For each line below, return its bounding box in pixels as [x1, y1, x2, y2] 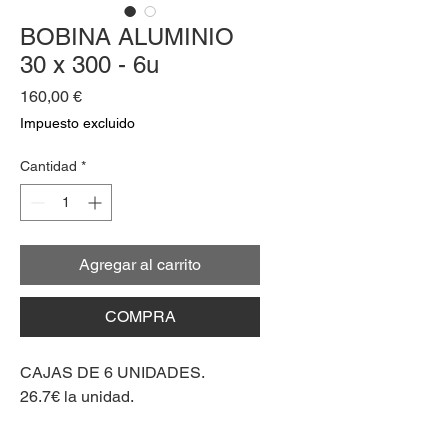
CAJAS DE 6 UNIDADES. [20, 363, 205, 382]
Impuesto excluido [20, 115, 135, 131]
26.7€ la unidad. [20, 387, 134, 406]
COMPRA [104, 307, 176, 326]
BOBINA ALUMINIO [20, 23, 234, 50]
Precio [81, 86, 127, 105]
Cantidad [20, 158, 77, 174]
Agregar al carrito [79, 255, 201, 274]
